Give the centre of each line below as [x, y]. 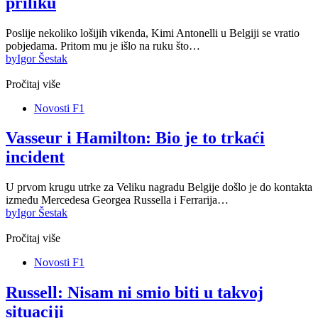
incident [35, 157]
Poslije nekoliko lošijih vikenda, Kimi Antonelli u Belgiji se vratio [153, 33]
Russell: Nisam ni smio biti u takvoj [135, 293]
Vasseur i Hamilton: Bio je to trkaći [135, 138]
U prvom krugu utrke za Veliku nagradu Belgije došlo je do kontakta [159, 187]
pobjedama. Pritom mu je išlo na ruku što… [103, 45]
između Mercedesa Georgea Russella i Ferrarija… [117, 200]
